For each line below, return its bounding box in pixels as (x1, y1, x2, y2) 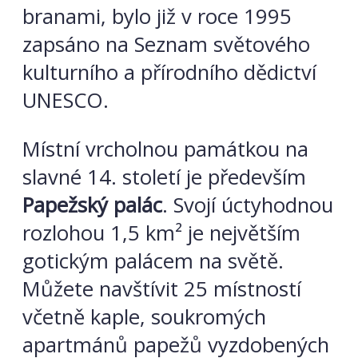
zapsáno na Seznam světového (22, 30, 310, 59)
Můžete (22, 274, 99, 303)
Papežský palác (22, 190, 162, 219)
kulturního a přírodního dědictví (22, 58, 316, 87)
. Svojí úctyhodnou (162, 190, 333, 219)
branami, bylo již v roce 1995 (22, 2, 292, 31)
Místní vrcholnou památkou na (22, 134, 308, 163)
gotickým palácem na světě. (22, 246, 284, 275)
